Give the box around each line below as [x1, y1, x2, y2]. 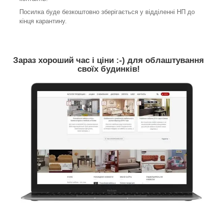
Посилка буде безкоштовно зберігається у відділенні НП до [19, 8, 195, 16]
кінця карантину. [19, 17, 67, 25]
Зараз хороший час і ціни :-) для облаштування [13, 55, 204, 65]
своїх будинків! [77, 64, 140, 74]
